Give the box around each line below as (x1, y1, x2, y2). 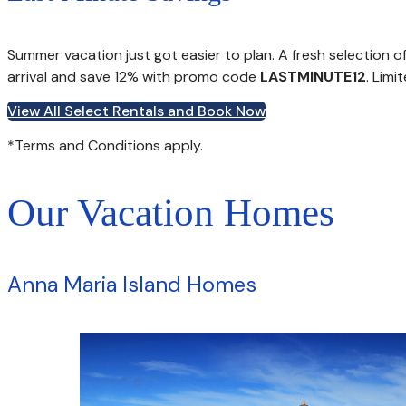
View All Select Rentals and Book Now (7, 101, 266, 121)
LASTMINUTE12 (260, 66, 366, 86)
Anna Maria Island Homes (7, 269, 256, 298)
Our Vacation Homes (7, 190, 334, 234)
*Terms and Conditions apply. (7, 135, 203, 155)
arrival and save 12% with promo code (7, 66, 260, 86)
